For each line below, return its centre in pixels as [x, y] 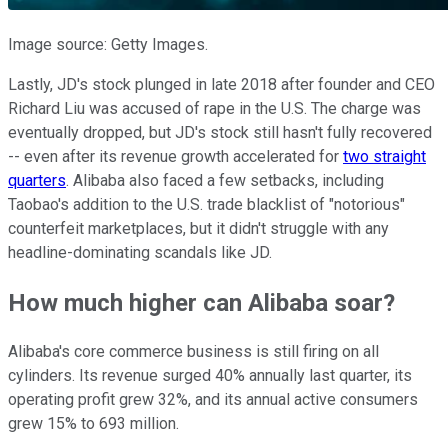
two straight [384, 156]
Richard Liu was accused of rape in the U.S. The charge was [214, 108]
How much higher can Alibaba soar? [201, 302]
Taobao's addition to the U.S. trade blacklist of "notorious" [206, 204]
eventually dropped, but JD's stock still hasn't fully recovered [220, 132]
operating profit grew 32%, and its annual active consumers [213, 400]
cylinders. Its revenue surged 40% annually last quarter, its [210, 376]
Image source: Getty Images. [108, 44]
